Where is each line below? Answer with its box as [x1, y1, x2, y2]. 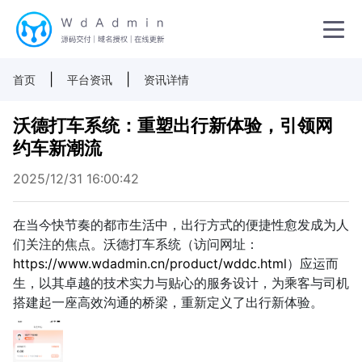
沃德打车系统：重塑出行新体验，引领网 [13, 115, 333, 136]
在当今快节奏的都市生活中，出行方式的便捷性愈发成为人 [13, 217, 349, 233]
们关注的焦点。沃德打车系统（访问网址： [13, 236, 259, 252]
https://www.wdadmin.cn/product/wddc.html [13, 255, 287, 271]
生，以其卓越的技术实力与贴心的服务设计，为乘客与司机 [13, 275, 349, 291]
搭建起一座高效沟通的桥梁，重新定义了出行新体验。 [13, 294, 323, 310]
